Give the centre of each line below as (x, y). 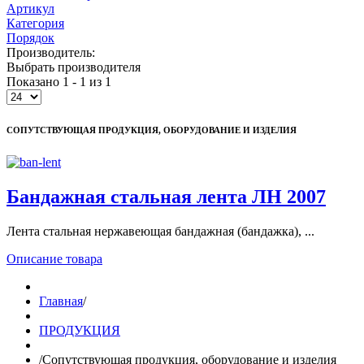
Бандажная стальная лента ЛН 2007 (166, 196)
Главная (61, 301)
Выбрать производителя (74, 67)
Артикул (30, 9)
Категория (35, 23)
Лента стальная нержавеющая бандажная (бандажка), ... (160, 231)
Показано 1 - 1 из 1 (59, 82)
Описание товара (54, 258)
